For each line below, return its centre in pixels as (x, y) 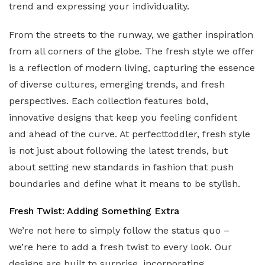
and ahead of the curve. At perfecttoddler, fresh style (130, 134)
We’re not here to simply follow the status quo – (119, 230)
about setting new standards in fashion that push (121, 167)
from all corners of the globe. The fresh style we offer (132, 51)
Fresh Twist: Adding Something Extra (94, 211)
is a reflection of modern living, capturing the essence (132, 67)
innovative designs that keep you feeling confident (123, 117)
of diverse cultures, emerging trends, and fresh (117, 84)
